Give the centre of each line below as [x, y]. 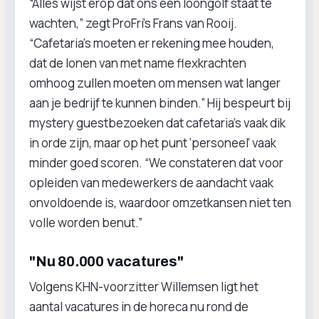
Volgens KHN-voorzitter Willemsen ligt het [144, 287]
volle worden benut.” [86, 223]
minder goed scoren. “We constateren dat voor [156, 163]
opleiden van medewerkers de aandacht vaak [151, 183]
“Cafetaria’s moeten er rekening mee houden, [152, 43]
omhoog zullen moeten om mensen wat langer [155, 83]
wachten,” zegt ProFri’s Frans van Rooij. [133, 23]
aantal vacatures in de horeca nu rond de [139, 307]
